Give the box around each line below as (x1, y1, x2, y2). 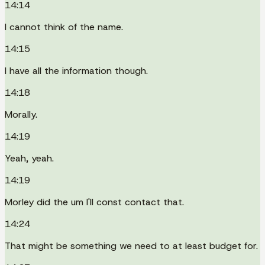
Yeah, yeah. (5, 151, 54, 164)
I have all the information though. (5, 64, 148, 77)
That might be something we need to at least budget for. (5, 239, 258, 252)
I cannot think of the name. (5, 20, 123, 33)
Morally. (5, 108, 37, 121)
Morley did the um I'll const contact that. (5, 195, 184, 208)
